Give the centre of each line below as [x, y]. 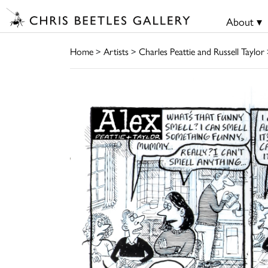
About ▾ [244, 21]
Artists [116, 51]
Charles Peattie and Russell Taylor [202, 51]
